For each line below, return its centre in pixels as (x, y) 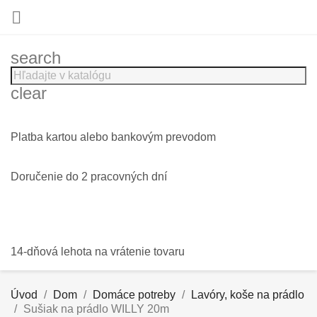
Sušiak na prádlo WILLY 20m (96, 309)
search (36, 58)
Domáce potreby (134, 295)
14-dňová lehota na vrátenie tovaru (98, 252)
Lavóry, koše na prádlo (248, 295)
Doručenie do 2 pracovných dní (89, 177)
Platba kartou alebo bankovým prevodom (113, 137)
